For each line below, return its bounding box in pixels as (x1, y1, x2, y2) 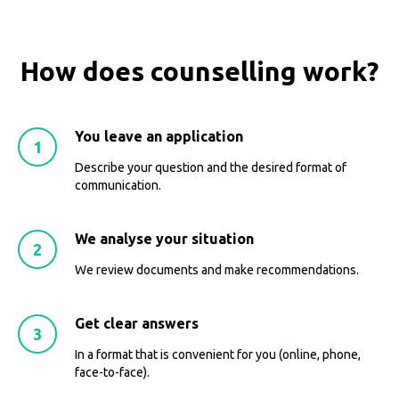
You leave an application (75, 128, 243, 145)
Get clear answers (75, 315, 199, 332)
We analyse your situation (75, 231, 254, 248)
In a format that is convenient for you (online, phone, (75, 347, 361, 362)
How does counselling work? (20, 56, 379, 87)
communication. (75, 178, 161, 193)
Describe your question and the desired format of (75, 160, 346, 175)
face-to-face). (75, 365, 150, 380)
